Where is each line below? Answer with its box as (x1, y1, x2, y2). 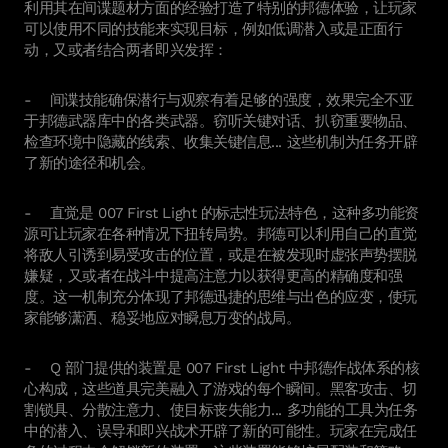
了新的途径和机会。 (24, 153, 160, 172)
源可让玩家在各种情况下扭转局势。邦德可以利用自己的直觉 (24, 224, 417, 243)
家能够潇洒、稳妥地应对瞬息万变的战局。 (24, 308, 301, 327)
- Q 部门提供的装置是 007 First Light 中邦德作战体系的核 (24, 358, 420, 377)
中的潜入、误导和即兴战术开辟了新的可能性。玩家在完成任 (24, 421, 417, 440)
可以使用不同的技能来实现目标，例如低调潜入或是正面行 (24, 19, 403, 38)
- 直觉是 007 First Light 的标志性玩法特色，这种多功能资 (24, 203, 420, 222)
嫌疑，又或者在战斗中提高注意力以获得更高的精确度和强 (24, 266, 403, 285)
